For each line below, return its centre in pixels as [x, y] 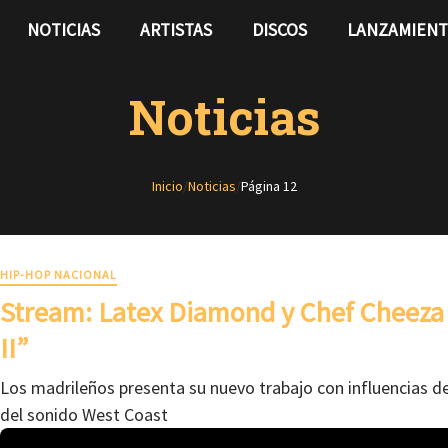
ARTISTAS [176, 30]
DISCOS [279, 30]
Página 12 [268, 186]
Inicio [167, 186]
